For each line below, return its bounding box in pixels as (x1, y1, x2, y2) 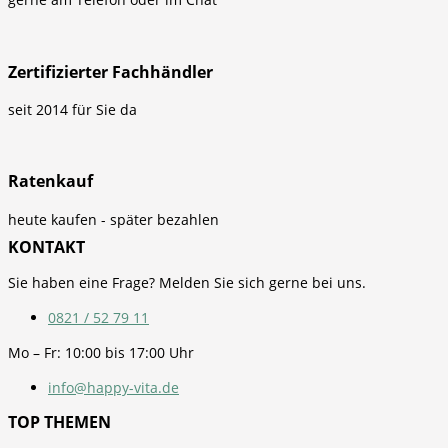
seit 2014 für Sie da (8, 99, 137, 119)
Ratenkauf (8, 170, 93, 193)
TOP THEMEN (8, 410, 111, 433)
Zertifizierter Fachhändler (8, 60, 213, 83)
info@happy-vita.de (48, 377, 179, 397)
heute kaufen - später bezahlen (8, 209, 219, 229)
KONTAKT (8, 235, 85, 258)
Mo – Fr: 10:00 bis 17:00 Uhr (8, 342, 194, 362)
